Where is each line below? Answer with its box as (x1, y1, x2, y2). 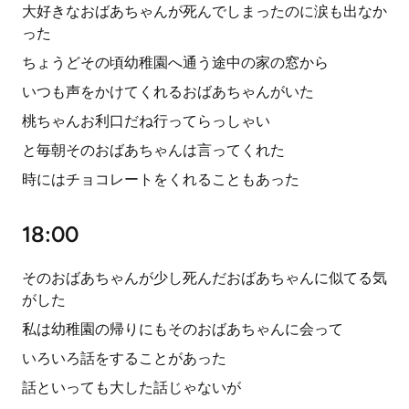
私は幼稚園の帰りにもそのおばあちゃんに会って (22, 320, 343, 338)
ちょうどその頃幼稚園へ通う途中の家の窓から (22, 54, 329, 71)
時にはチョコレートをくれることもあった (22, 171, 299, 188)
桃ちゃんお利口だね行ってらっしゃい (22, 112, 270, 130)
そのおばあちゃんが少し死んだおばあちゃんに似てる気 (22, 269, 387, 287)
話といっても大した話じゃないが (22, 379, 241, 396)
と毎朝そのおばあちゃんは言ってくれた (22, 142, 285, 159)
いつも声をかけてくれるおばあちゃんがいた (22, 83, 314, 100)
